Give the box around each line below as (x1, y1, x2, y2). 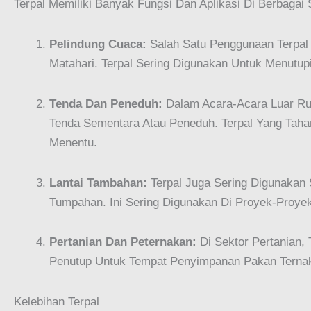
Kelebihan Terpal (14, 295, 99, 309)
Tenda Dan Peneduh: (49, 96, 162, 110)
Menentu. (49, 135, 97, 149)
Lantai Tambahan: (49, 176, 147, 190)
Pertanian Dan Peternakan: (49, 235, 196, 249)
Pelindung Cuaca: (49, 37, 146, 51)
